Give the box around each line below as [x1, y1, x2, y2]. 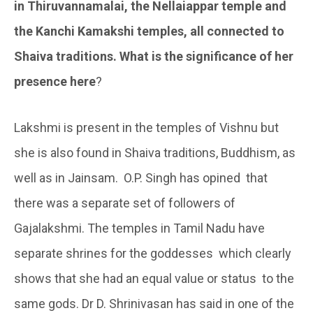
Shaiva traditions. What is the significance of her [14, 49, 293, 64]
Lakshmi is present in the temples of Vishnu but [14, 120, 279, 136]
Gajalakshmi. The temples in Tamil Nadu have [14, 221, 265, 236]
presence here [14, 74, 96, 89]
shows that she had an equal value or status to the [14, 271, 294, 286]
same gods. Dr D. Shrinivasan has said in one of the [14, 296, 294, 312]
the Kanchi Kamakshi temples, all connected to [14, 24, 284, 39]
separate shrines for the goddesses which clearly [14, 246, 291, 261]
